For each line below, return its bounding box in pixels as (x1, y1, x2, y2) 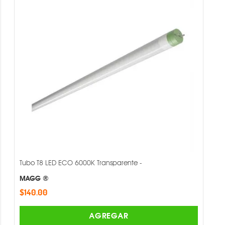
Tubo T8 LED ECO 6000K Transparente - (20, 159, 143, 167)
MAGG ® (20, 174, 49, 183)
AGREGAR (89, 211, 129, 221)
